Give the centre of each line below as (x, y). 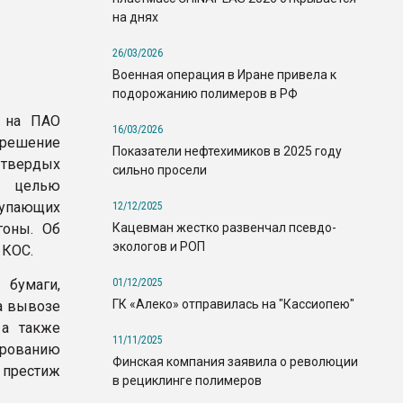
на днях (135, 17)
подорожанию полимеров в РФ (205, 93)
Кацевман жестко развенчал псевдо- (224, 227)
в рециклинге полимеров (187, 380)
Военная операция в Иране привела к (224, 74)
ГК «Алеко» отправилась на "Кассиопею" (233, 304)
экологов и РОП (159, 246)
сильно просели (160, 170)
